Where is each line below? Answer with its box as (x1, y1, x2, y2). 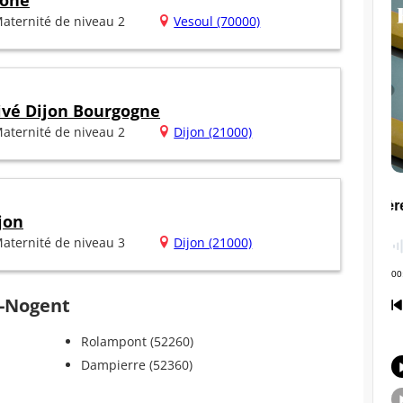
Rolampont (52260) (80, 333, 193, 351)
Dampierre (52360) (80, 356, 193, 374)
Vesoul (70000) (174, 13, 261, 31)
